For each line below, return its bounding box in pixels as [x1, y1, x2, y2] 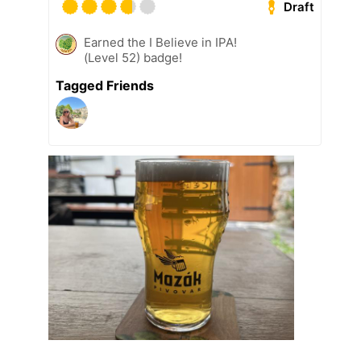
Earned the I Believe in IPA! [84, 35, 237, 51]
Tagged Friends [56, 77, 154, 94]
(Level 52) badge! [84, 50, 182, 66]
